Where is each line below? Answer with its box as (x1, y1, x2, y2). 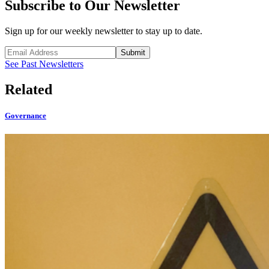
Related (5, 81, 52, 97)
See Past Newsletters (5, 58, 83, 69)
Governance (5, 110, 46, 120)
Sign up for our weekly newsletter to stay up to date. (5, 25, 202, 36)
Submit (121, 47, 145, 57)
